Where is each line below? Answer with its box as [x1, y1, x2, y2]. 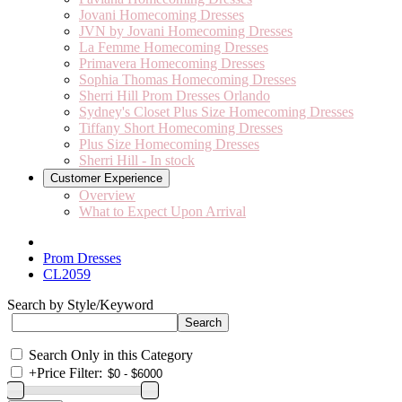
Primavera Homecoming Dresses [79, 56, 265, 71]
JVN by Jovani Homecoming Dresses [79, 23, 293, 39]
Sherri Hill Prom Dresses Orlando [79, 88, 270, 103]
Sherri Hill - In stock [79, 153, 195, 168]
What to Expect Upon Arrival [79, 204, 246, 219]
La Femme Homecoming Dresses [79, 39, 268, 55]
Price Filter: [37, 365, 102, 380]
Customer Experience [50, 171, 162, 185]
